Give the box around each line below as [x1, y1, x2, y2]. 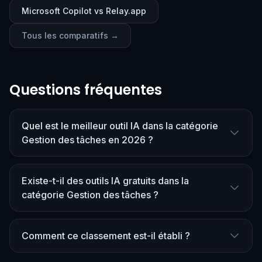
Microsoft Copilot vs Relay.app [22, 6, 146, 16]
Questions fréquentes [9, 80, 162, 99]
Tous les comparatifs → [22, 30, 119, 40]
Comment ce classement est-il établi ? [22, 230, 190, 242]
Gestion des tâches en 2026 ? [22, 134, 153, 146]
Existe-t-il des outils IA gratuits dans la [22, 175, 189, 187]
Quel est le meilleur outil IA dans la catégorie [22, 120, 218, 132]
